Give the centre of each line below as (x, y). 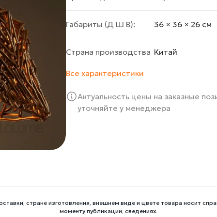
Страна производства (108, 52)
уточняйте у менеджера (124, 108)
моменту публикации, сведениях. (108, 211)
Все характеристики (105, 73)
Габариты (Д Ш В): (101, 24)
